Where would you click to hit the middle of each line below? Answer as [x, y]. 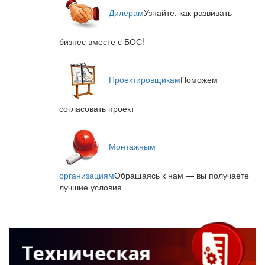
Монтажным [132, 146]
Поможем [199, 79]
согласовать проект [97, 108]
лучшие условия [91, 187]
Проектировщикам [145, 79]
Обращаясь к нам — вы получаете [182, 175]
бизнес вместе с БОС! [102, 41]
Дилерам [126, 12]
